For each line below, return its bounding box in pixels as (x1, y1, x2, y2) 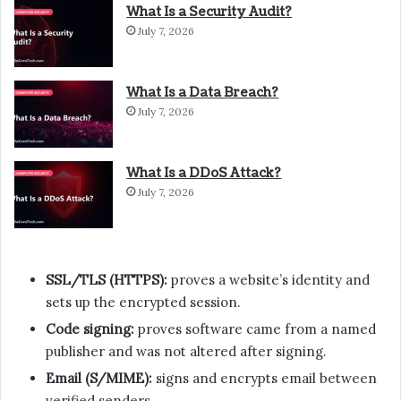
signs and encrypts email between (152, 369, 377, 387)
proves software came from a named (134, 320, 376, 337)
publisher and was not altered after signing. (46, 342, 327, 360)
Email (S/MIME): (46, 369, 152, 387)
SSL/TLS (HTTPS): (46, 270, 167, 288)
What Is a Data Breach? (126, 83, 279, 101)
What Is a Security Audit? (126, 3, 293, 21)
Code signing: (46, 320, 134, 337)
